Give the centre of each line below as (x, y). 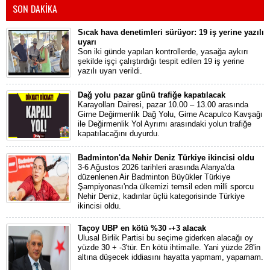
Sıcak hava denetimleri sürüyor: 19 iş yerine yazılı (171, 33)
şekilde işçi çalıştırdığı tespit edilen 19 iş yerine (161, 61)
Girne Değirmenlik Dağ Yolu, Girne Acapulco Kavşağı (170, 115)
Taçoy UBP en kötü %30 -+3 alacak (142, 228)
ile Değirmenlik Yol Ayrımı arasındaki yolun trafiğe (165, 124)
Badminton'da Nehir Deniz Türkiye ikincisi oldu (166, 158)
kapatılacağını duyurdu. (119, 134)
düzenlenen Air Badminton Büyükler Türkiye (154, 177)
